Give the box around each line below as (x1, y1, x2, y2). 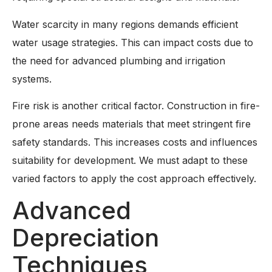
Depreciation (12, 222, 159, 253)
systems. (12, 72, 52, 85)
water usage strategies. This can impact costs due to (12, 36, 253, 49)
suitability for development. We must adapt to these (12, 154, 248, 167)
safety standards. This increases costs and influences (12, 136, 257, 149)
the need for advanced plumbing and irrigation (12, 54, 225, 67)
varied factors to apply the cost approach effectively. (12, 172, 256, 185)
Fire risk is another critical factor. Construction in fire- (12, 100, 260, 112)
